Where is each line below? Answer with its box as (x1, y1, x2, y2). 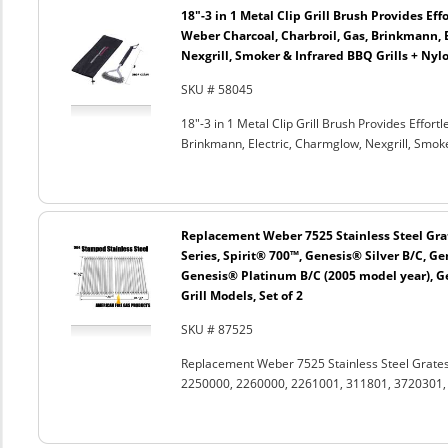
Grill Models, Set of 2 (180, 287, 303, 304)
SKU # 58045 (180, 81, 253, 98)
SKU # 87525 (180, 321, 253, 338)
